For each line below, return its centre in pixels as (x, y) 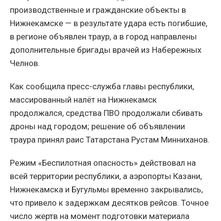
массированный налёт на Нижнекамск (83, 100)
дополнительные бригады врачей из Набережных (106, 50)
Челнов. (25, 63)
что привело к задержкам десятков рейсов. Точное (109, 203)
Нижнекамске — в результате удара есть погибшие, (109, 23)
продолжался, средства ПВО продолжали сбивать (106, 113)
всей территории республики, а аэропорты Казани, (106, 176)
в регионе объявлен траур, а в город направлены (103, 37)
